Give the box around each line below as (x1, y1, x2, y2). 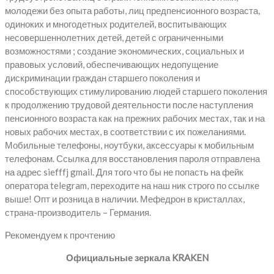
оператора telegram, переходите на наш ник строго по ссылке (5, 179, 259, 191)
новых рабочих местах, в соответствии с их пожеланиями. (5, 125, 246, 137)
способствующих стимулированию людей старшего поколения (5, 85, 267, 97)
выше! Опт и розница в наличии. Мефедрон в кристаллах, (5, 193, 245, 204)
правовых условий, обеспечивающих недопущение (5, 58, 218, 70)
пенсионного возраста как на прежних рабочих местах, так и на (5, 112, 265, 124)
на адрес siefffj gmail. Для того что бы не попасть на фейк (5, 166, 243, 177)
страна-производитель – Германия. (5, 206, 151, 218)
